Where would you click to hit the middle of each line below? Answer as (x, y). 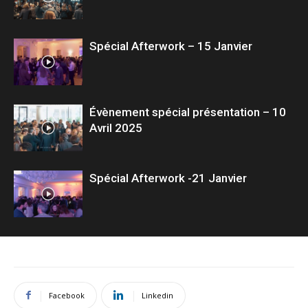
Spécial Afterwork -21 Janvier (168, 178)
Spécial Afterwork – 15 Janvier (171, 46)
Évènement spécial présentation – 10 (188, 112)
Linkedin (157, 295)
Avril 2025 (116, 128)
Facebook (67, 295)
